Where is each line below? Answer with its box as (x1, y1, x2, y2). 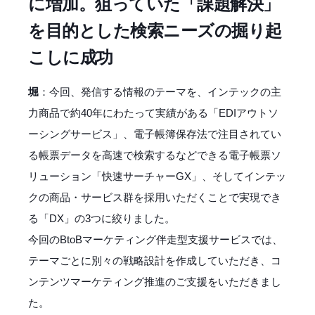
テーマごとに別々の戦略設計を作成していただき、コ (28, 254, 281, 266)
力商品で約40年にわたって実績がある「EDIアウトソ (28, 106, 278, 119)
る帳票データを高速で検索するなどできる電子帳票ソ (28, 148, 281, 161)
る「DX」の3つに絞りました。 (28, 212, 175, 224)
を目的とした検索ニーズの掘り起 (28, 20, 282, 40)
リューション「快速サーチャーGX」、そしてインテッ (28, 169, 286, 182)
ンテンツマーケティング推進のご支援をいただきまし (28, 275, 281, 288)
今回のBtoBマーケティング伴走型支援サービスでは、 (28, 233, 283, 245)
